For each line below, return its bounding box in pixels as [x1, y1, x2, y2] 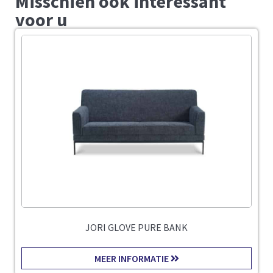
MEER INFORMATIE [94, 252, 171, 264]
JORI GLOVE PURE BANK [85, 221, 188, 233]
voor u [15, 7, 67, 31]
